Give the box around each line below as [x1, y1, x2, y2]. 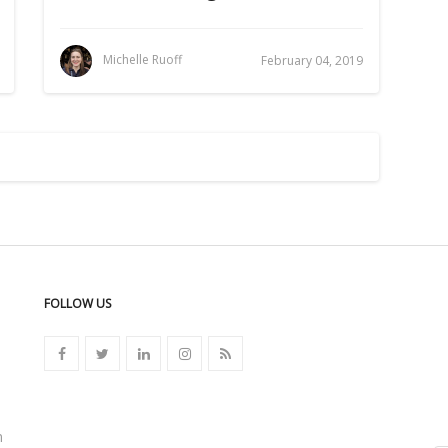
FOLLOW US [44, 295, 111, 312]
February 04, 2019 [261, 52, 363, 69]
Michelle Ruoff [103, 51, 182, 69]
